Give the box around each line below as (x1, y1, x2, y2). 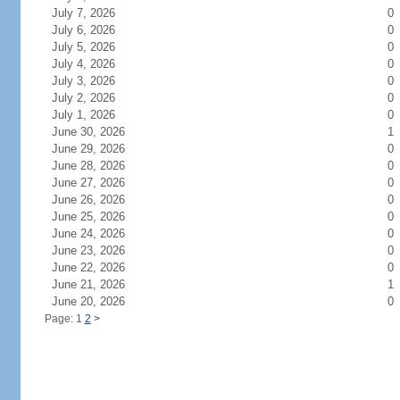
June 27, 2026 (51, 176, 146, 189)
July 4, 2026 (51, 57, 137, 71)
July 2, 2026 (51, 91, 137, 104)
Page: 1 (44, 312, 85, 325)
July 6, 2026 (51, 23, 137, 37)
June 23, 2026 (51, 244, 146, 257)
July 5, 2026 (51, 40, 137, 54)
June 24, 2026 (51, 227, 146, 240)
